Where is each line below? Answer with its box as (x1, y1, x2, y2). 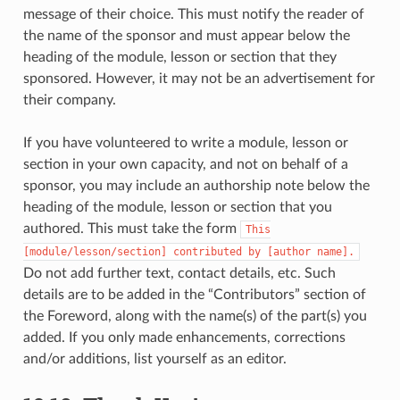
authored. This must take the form (22, 221, 240, 236)
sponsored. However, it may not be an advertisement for (22, 71, 375, 86)
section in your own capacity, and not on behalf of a (22, 156, 348, 171)
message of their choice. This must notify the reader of (22, 6, 364, 21)
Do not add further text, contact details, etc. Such (22, 265, 336, 280)
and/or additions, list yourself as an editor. (22, 351, 287, 366)
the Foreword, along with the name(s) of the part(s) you (22, 308, 367, 323)
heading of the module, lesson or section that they (22, 49, 337, 64)
